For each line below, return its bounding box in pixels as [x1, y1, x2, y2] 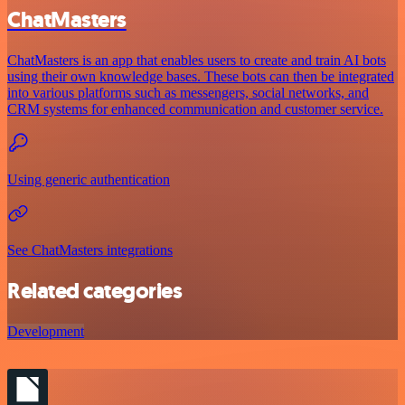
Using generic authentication [7, 171, 170, 187]
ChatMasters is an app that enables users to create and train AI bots [7, 52, 386, 68]
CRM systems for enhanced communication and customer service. [7, 100, 383, 117]
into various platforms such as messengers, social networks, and [7, 84, 369, 100]
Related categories [7, 276, 183, 306]
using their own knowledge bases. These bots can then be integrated [7, 68, 394, 84]
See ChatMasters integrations [7, 241, 173, 258]
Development [7, 323, 84, 339]
